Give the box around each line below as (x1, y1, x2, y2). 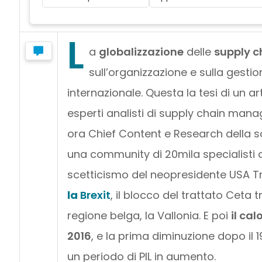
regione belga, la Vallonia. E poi (67, 208, 231, 223)
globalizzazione (98, 44, 184, 59)
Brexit (80, 187, 111, 202)
